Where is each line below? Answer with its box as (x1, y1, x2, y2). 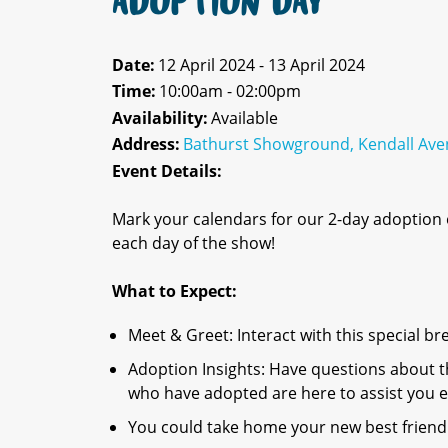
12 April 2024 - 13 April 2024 (157, 53, 365, 76)
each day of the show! (112, 231, 275, 254)
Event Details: (112, 159, 222, 182)
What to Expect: (112, 279, 237, 302)
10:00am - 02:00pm (158, 80, 301, 103)
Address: (112, 133, 180, 156)
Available (210, 106, 278, 129)
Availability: (112, 106, 208, 129)
